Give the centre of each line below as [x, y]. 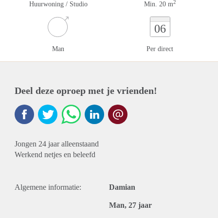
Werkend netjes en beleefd [55, 154]
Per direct [160, 49]
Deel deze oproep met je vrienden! [86, 91]
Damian [122, 187]
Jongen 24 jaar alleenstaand [57, 144]
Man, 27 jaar [130, 205]
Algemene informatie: [48, 187]
